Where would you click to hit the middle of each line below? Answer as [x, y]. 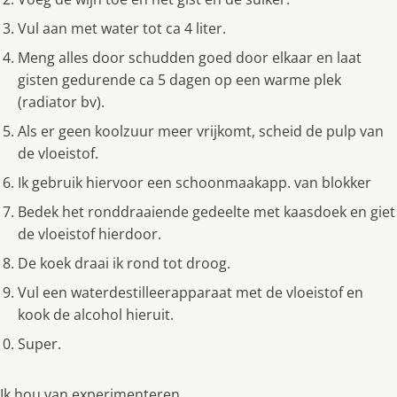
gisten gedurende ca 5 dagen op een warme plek [179, 80]
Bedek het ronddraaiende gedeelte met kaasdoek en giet [206, 212]
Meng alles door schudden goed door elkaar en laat [190, 58]
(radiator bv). [61, 102]
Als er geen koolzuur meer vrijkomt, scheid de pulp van [201, 132]
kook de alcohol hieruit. [96, 315]
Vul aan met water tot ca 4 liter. [122, 29]
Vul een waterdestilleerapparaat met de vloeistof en [191, 293]
